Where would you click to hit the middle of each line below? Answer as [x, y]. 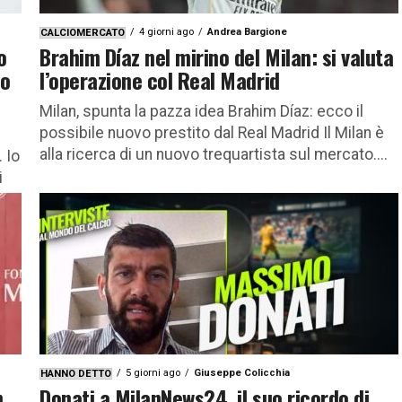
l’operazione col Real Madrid [160, 79]
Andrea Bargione [247, 31]
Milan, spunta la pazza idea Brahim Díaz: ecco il [201, 111]
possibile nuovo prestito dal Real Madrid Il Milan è [212, 132]
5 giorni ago [153, 372]
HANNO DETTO [76, 373]
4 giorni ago [166, 31]
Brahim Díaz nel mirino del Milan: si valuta [217, 56]
